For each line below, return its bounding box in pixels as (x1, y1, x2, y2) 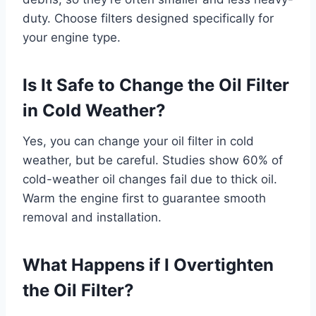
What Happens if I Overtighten (23, 254, 274, 275)
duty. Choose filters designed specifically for (23, 11, 274, 25)
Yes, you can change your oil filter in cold (23, 133, 254, 148)
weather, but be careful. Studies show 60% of (23, 152, 283, 167)
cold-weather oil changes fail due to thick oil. (23, 171, 277, 186)
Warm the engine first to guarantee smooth (23, 190, 266, 205)
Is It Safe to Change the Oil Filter (23, 74, 289, 95)
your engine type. (23, 30, 121, 44)
